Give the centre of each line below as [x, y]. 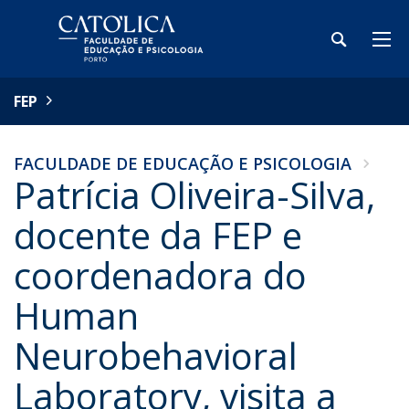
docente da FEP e [158, 235]
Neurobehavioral [156, 356]
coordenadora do [160, 275]
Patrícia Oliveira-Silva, [194, 195]
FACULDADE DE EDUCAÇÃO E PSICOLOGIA [183, 163]
